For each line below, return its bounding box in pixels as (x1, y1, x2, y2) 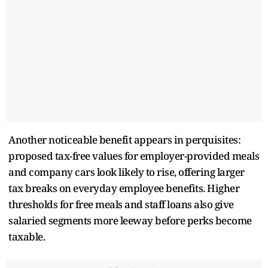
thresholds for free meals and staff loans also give (8, 197, 234, 211)
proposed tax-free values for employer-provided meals (8, 148, 259, 163)
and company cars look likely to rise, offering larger (8, 165, 245, 179)
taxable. (8, 229, 47, 243)
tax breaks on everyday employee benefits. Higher (8, 181, 239, 195)
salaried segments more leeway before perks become (8, 213, 252, 227)
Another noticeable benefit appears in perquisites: (8, 132, 240, 147)
